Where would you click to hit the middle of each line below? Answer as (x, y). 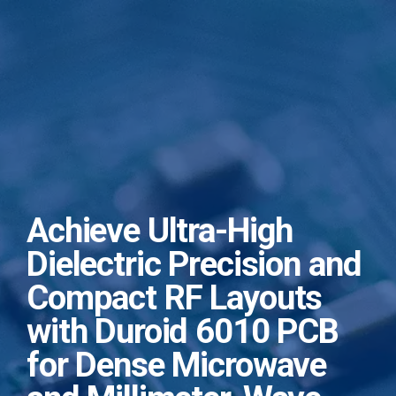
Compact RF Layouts (175, 297)
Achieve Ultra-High (160, 230)
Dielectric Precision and (194, 264)
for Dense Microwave (177, 365)
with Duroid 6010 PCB (183, 331)
